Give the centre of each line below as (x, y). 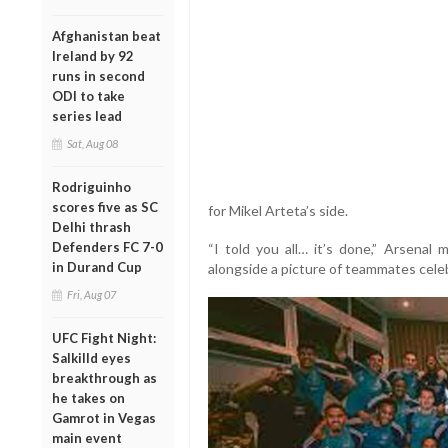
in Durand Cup (97, 266)
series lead (87, 115)
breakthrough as (104, 377)
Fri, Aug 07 (91, 294)
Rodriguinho (91, 186)
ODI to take (88, 95)
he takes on (88, 397)
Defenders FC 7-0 (107, 246)
